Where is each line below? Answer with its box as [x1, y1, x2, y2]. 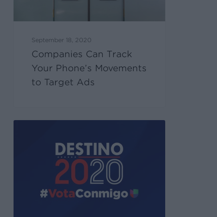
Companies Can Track [31, 49, 133, 60]
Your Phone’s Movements [31, 63, 147, 74]
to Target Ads [31, 77, 95, 88]
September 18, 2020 [31, 36, 92, 44]
